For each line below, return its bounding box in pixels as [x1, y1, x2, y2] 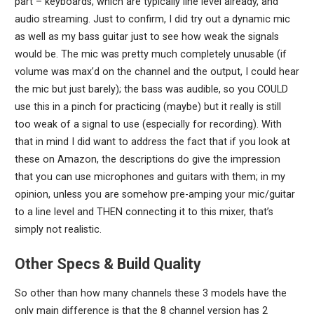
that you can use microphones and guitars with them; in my [14, 171, 285, 184]
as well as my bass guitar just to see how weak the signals [14, 31, 279, 43]
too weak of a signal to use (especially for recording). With [14, 118, 282, 131]
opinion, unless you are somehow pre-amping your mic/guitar [14, 189, 295, 201]
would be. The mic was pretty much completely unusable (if [14, 48, 287, 61]
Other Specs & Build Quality [14, 254, 201, 273]
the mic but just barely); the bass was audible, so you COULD [14, 83, 288, 96]
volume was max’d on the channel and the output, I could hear [14, 66, 299, 78]
